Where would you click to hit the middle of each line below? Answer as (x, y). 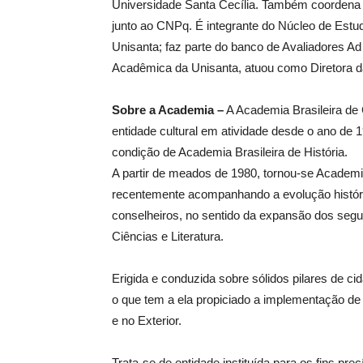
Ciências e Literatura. (168, 237)
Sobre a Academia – (168, 110)
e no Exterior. (147, 321)
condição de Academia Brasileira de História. (230, 152)
